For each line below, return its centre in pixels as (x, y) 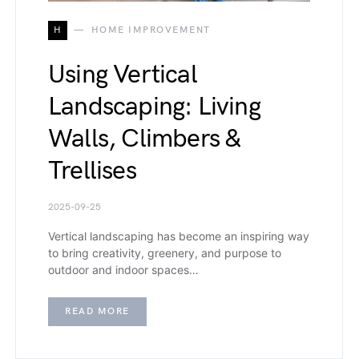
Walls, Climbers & (145, 139)
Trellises (92, 171)
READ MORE (97, 312)
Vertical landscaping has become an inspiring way (179, 236)
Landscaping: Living (154, 107)
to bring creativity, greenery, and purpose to (165, 253)
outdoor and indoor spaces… (123, 270)
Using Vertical (123, 75)
